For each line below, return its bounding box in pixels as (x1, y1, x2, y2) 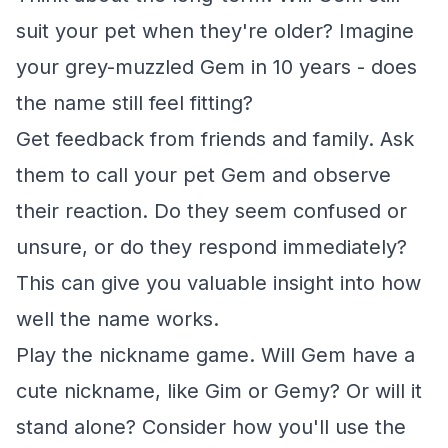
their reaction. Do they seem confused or (16, 199, 407, 223)
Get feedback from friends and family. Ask (16, 127, 414, 151)
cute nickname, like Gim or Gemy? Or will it (16, 379, 422, 403)
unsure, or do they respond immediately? (16, 235, 407, 259)
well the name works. (16, 307, 219, 331)
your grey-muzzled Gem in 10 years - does (16, 55, 417, 79)
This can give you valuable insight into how (16, 271, 421, 295)
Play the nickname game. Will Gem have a (16, 343, 415, 367)
